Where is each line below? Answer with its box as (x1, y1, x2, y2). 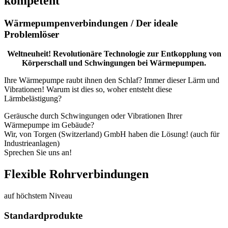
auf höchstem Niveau (4, 191, 72, 201)
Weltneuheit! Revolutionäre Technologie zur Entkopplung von (7, 49, 221, 59)
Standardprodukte (4, 210, 82, 221)
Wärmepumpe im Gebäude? (4, 121, 94, 130)
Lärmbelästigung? (4, 94, 62, 103)
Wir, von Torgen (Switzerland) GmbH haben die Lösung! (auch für (4, 130, 219, 139)
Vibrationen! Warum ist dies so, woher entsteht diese (4, 85, 172, 94)
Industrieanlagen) (4, 139, 60, 148)
